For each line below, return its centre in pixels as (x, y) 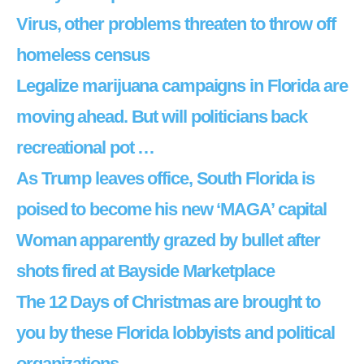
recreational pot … (86, 147)
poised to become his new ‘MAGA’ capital (172, 209)
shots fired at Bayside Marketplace (145, 271)
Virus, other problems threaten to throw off (176, 24)
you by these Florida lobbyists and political (175, 333)
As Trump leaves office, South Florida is (165, 178)
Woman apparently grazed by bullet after (169, 240)
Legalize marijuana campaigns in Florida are (182, 86)
